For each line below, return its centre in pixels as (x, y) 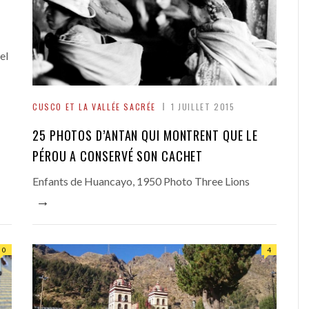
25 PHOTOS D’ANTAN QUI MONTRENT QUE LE (146, 135)
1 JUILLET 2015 (203, 107)
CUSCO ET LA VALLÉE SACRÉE (94, 107)
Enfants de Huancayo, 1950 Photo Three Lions (141, 181)
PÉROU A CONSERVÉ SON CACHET (118, 156)
